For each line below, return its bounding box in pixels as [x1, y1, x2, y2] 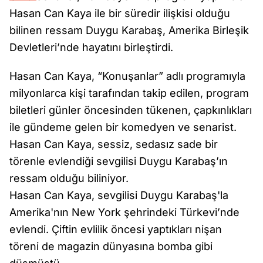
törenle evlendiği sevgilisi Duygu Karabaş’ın [9, 155, 228, 168]
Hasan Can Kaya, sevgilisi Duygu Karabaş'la [9, 189, 228, 202]
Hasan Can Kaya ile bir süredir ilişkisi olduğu [9, 7, 230, 20]
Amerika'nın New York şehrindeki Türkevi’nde [9, 206, 240, 219]
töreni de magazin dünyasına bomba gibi [9, 240, 213, 253]
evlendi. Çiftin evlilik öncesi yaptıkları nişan [9, 223, 222, 236]
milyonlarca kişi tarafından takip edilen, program [9, 87, 249, 100]
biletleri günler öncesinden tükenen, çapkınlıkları [9, 104, 252, 117]
